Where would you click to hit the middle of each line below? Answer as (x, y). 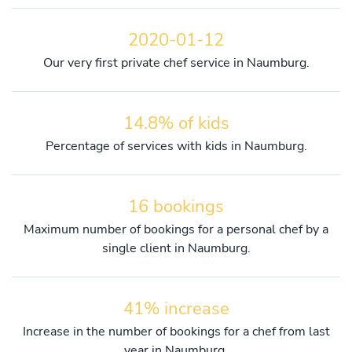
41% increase (176, 308)
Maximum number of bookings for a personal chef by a (176, 229)
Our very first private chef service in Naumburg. (176, 62)
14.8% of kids (176, 123)
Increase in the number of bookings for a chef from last (176, 331)
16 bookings (176, 206)
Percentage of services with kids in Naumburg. (176, 146)
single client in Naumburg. (176, 248)
